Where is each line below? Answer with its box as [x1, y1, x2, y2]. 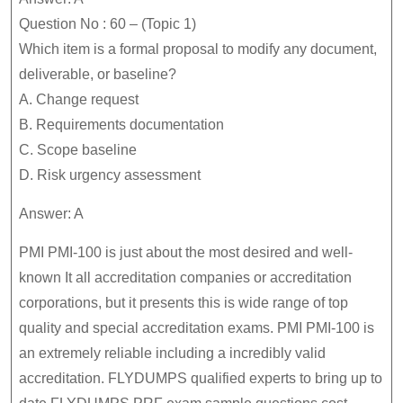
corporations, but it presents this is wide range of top [19, 295, 348, 310]
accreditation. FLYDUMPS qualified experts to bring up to [19, 371, 382, 386]
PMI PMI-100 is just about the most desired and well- [19, 245, 353, 260]
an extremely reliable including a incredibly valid [19, 345, 326, 361]
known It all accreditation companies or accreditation [19, 270, 352, 285]
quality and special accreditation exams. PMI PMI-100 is [19, 320, 374, 336]
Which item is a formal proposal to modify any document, [19, 41, 377, 57]
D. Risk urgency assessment [19, 167, 201, 183]
